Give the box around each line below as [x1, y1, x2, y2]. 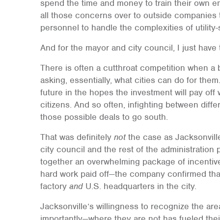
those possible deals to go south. [40, 111, 168, 122]
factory [40, 181, 69, 192]
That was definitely [40, 132, 114, 142]
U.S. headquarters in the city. [82, 181, 196, 192]
